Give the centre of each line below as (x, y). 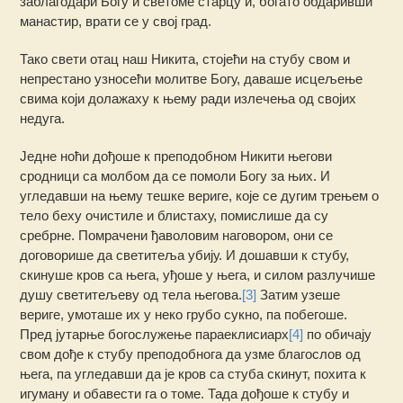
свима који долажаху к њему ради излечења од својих (188, 99)
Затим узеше (299, 295)
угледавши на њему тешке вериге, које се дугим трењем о (200, 196)
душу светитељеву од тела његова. (131, 295)
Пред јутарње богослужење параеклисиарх (155, 335)
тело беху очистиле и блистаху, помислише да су (175, 216)
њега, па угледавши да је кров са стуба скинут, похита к (193, 374)
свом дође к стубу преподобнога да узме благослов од (191, 354)
